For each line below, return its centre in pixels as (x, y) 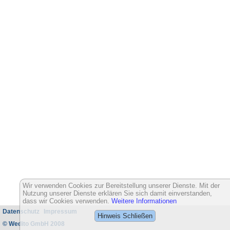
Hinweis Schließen (125, 216)
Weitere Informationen (144, 201)
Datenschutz (21, 212)
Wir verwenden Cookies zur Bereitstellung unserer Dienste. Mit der (121, 186)
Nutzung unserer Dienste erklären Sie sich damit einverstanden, (117, 193)
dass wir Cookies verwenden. (67, 201)
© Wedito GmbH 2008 (34, 224)
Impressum (60, 212)
